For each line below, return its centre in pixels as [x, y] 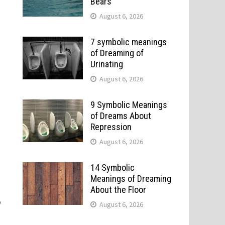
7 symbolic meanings [128, 42]
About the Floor [118, 190]
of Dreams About [121, 116]
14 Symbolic [112, 167]
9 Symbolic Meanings [129, 105]
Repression [111, 127]
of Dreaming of [117, 53]
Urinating [106, 64]
